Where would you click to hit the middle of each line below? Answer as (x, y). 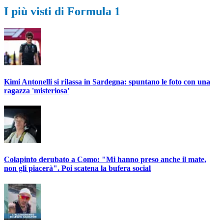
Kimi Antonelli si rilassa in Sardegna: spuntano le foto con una (107, 82)
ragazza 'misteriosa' (37, 90)
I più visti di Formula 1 (62, 11)
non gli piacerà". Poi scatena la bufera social (77, 168)
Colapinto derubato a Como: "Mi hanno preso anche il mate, (105, 160)
